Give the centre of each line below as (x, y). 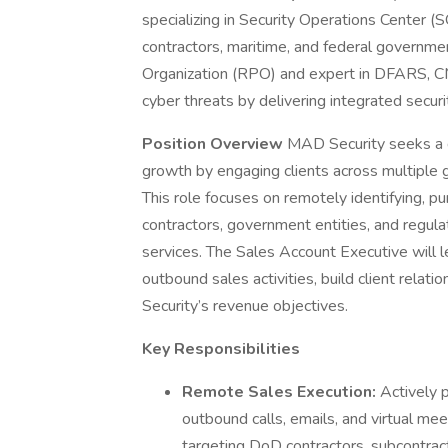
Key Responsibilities (221, 349)
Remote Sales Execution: (281, 392)
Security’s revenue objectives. (245, 306)
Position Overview (214, 144)
